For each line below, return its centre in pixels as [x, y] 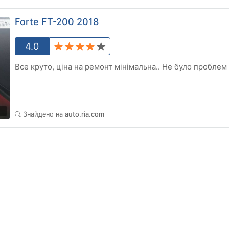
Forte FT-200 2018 [57, 22]
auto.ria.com [85, 114]
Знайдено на [44, 114]
